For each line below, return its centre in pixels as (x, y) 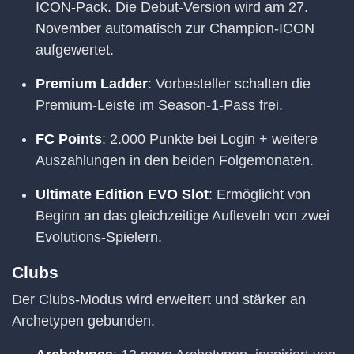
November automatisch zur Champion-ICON (175, 28)
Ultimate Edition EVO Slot (122, 194)
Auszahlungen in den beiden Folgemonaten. (175, 160)
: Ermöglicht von (260, 194)
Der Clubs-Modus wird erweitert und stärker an (159, 300)
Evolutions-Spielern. (99, 237)
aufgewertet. (75, 49)
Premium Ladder (92, 83)
